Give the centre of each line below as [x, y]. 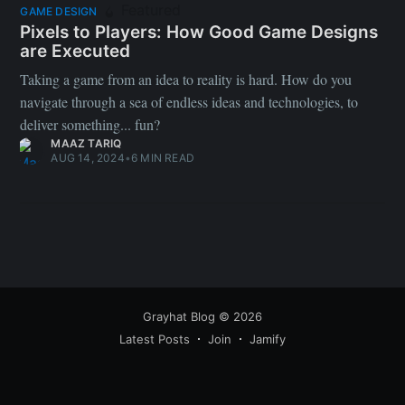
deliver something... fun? [90, 124]
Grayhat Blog [179, 316]
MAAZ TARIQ [86, 143]
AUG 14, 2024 [88, 157]
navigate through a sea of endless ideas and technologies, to [189, 101]
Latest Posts [155, 339]
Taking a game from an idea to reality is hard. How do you [186, 79]
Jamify [268, 339]
